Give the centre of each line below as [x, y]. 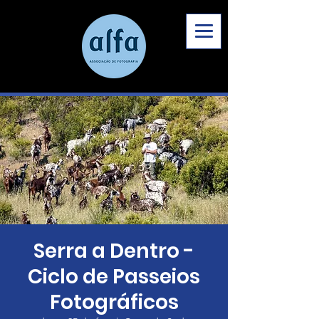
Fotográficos [114, 302]
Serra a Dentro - [114, 251]
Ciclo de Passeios [114, 277]
